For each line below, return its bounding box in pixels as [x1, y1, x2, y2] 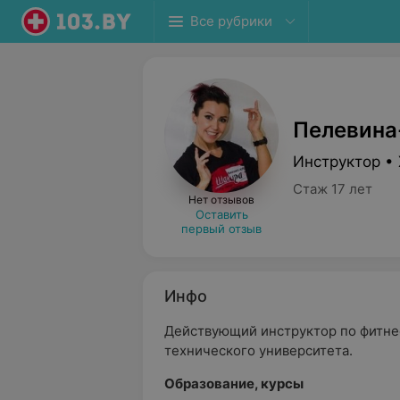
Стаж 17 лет [293, 179, 372, 197]
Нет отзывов [188, 193, 254, 206]
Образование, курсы [164, 375, 304, 392]
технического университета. [164, 342, 353, 359]
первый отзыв [181, 221, 262, 236]
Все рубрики [190, 12, 272, 29]
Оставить [195, 207, 248, 221]
